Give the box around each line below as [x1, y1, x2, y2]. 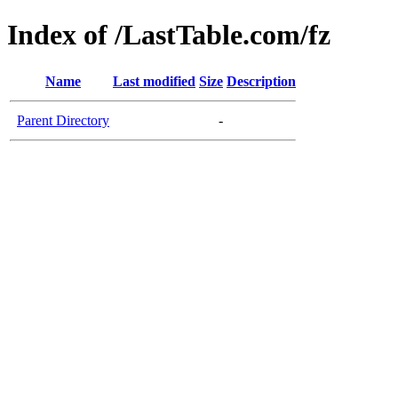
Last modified [113, 73, 195, 89]
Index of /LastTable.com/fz [7, 19, 330, 52]
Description [227, 73, 296, 89]
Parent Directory [17, 112, 109, 128]
